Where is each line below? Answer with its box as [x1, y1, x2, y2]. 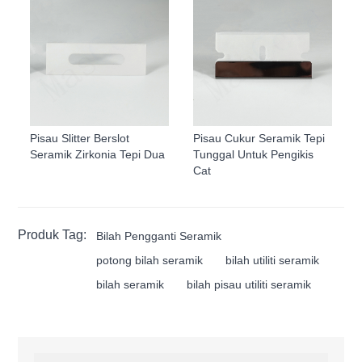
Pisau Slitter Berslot [30, 131, 130, 145]
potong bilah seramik [96, 253, 204, 267]
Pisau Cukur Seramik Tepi [193, 131, 325, 145]
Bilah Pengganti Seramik [96, 229, 222, 242]
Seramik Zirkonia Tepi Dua [30, 147, 166, 161]
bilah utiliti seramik [225, 253, 320, 267]
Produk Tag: [18, 227, 87, 242]
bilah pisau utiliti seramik [187, 277, 312, 291]
